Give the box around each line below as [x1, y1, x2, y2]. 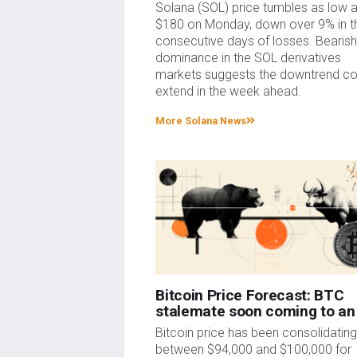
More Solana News [155, 115, 247, 127]
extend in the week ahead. [155, 84, 302, 100]
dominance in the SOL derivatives [155, 50, 342, 66]
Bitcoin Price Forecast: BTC [155, 286, 344, 304]
